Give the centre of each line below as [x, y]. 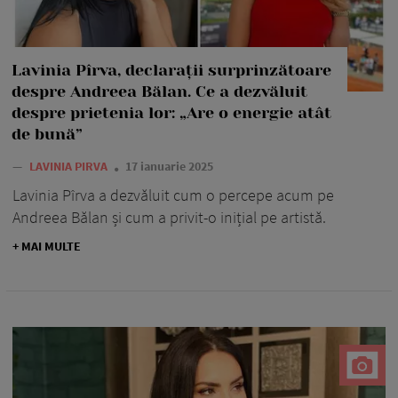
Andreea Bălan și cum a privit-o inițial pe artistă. [169, 217]
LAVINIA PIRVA [70, 166]
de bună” [47, 134]
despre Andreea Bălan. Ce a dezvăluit [159, 91]
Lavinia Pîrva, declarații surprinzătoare [171, 70]
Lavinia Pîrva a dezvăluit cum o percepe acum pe [173, 195]
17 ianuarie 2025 [169, 166]
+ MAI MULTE [47, 246]
